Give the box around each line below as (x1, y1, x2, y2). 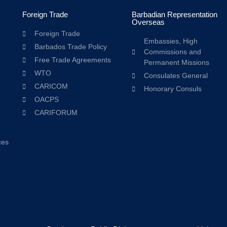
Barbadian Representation (132, 10, 217, 19)
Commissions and (144, 48, 201, 56)
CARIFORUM (34, 108, 78, 117)
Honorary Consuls (144, 85, 202, 93)
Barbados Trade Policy (34, 43, 107, 51)
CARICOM (34, 82, 68, 90)
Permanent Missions (144, 58, 209, 66)
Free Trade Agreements (34, 56, 111, 64)
